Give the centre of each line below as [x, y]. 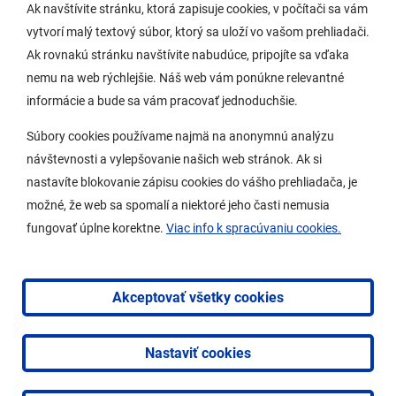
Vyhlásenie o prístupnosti [121, 315]
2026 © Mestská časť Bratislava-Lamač [163, 375]
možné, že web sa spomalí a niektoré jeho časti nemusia [178, 205]
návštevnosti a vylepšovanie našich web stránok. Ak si [174, 159]
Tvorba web [310, 375]
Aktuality [72, 248]
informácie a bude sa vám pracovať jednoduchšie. [162, 101]
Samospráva [83, 80]
